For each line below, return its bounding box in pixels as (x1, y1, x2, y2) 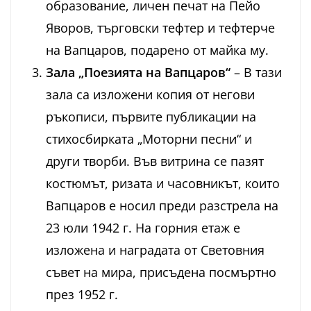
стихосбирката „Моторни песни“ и (46, 131, 252, 148)
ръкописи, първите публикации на (46, 108, 256, 126)
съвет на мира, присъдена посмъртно (46, 264, 276, 281)
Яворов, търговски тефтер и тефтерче (46, 19, 275, 37)
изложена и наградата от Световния (46, 242, 264, 259)
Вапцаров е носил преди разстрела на (46, 197, 278, 215)
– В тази (230, 64, 282, 81)
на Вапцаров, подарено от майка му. (46, 42, 269, 59)
